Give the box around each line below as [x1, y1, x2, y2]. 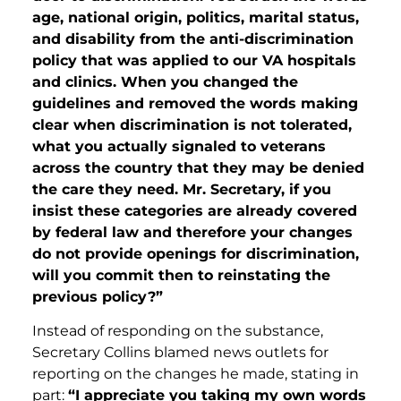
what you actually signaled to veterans [32, 137, 326, 155]
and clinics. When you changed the [32, 73, 298, 90]
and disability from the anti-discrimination [32, 30, 354, 47]
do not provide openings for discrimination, [32, 244, 359, 262]
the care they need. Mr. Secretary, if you [32, 180, 331, 198]
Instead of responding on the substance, [32, 322, 323, 340]
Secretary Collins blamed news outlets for [32, 344, 328, 362]
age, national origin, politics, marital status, [32, 8, 359, 26]
